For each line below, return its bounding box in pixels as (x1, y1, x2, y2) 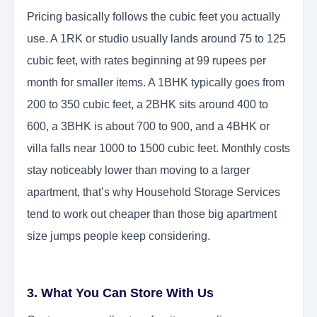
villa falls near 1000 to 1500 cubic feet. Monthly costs (27, 142, 290, 155)
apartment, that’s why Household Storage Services (27, 186, 280, 199)
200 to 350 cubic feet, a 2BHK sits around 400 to (27, 98, 268, 111)
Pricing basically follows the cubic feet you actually (27, 11, 280, 23)
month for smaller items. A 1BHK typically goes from (27, 76, 284, 89)
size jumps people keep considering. (27, 230, 210, 243)
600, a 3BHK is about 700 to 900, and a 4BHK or (27, 120, 270, 133)
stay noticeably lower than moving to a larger (27, 164, 250, 177)
